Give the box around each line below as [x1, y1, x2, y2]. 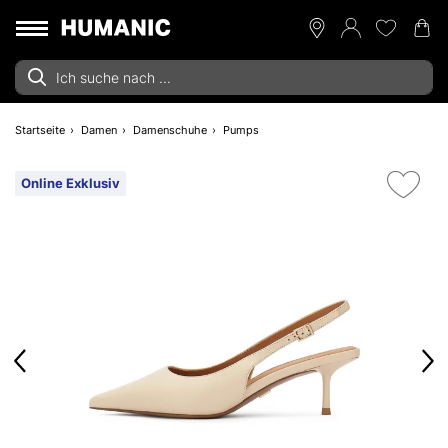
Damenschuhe [133, 123, 207, 137]
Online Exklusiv [21, 175, 120, 191]
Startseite [15, 123, 65, 137]
